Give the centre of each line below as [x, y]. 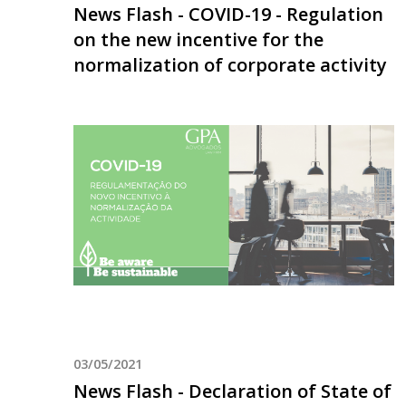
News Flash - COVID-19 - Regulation [228, 14]
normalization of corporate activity [230, 65]
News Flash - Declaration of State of [232, 391]
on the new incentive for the [198, 40]
